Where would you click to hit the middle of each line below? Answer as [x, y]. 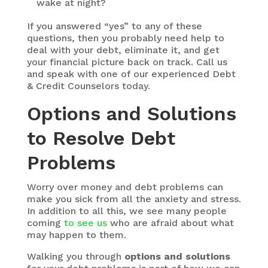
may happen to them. [76, 235]
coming [45, 223]
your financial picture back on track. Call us [127, 62]
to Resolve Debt [101, 138]
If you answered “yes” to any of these [114, 26]
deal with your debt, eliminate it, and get [123, 50]
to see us [85, 223]
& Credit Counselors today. [88, 86]
